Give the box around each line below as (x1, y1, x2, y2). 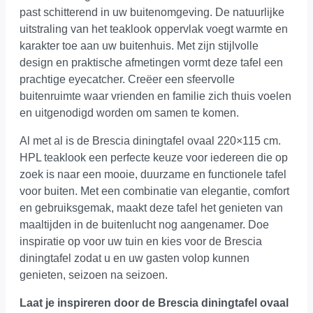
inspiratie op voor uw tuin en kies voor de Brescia (20, 235, 262, 247)
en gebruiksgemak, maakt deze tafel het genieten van (20, 201, 283, 214)
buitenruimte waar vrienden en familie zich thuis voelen (20, 89, 291, 102)
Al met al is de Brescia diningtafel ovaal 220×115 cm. (20, 134, 281, 147)
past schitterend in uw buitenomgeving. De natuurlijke (20, 6, 284, 18)
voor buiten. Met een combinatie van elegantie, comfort (20, 184, 289, 197)
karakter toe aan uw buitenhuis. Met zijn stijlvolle (20, 39, 259, 52)
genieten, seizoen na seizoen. (20, 268, 168, 281)
